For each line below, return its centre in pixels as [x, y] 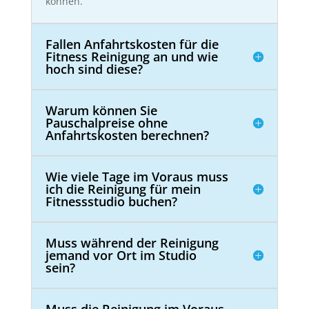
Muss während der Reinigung [132, 243]
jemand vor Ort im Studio [121, 256]
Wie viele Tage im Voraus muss [137, 177]
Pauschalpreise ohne [106, 123]
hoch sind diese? [94, 69]
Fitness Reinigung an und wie [131, 57]
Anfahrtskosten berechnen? [127, 136]
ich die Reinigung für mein [123, 189]
